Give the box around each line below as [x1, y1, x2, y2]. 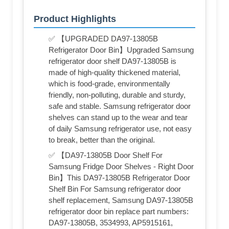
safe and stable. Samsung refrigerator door [49, 102, 191, 111]
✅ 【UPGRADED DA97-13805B [49, 34, 158, 43]
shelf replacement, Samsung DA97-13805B [49, 196, 193, 205]
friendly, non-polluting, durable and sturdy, [49, 90, 186, 100]
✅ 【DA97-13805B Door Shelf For [49, 151, 163, 160]
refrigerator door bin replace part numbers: [49, 207, 189, 216]
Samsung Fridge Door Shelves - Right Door [49, 162, 194, 171]
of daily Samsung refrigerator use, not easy [49, 124, 192, 133]
